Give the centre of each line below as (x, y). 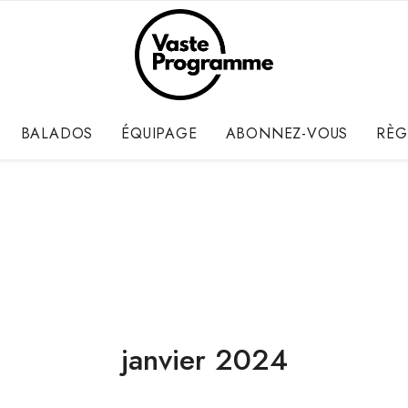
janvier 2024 (204, 360)
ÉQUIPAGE (159, 133)
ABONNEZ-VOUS (287, 133)
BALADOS (57, 133)
